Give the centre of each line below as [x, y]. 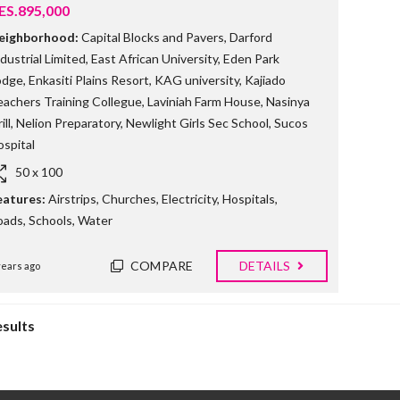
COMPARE [162, 266]
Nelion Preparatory [68, 123]
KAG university [197, 80]
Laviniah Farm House [204, 102]
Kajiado [265, 80]
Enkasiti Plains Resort [89, 80]
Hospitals [249, 199]
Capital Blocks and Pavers [153, 37]
